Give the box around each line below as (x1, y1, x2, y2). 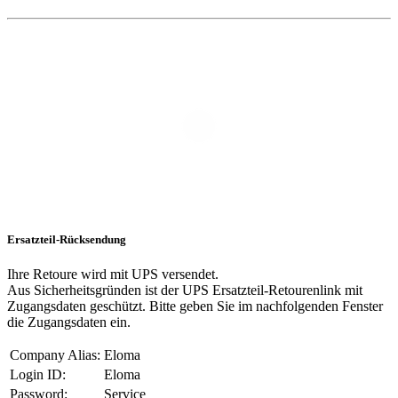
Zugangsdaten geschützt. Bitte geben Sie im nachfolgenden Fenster (7, 298, 383, 314)
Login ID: (10, 367, 66, 383)
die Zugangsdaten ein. (7, 314, 131, 330)
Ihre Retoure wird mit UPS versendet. (7, 267, 219, 283)
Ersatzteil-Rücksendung (7, 233, 126, 247)
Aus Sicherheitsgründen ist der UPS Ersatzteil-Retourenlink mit (7, 283, 362, 298)
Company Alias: (10, 347, 100, 363)
